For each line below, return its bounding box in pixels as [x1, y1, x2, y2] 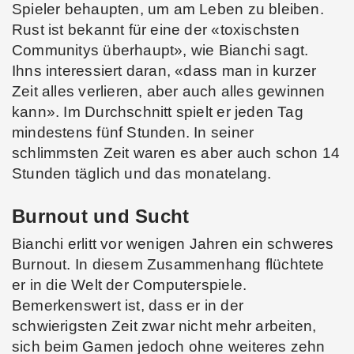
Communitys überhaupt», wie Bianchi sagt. [12, 41, 309, 58]
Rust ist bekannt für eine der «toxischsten [12, 21, 299, 38]
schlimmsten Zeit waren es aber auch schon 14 [12, 144, 341, 161]
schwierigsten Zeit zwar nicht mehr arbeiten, [12, 317, 317, 334]
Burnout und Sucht [12, 205, 195, 227]
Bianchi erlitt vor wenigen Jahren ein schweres [12, 235, 334, 252]
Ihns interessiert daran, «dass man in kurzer [12, 62, 317, 79]
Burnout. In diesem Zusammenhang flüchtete [12, 255, 325, 273]
